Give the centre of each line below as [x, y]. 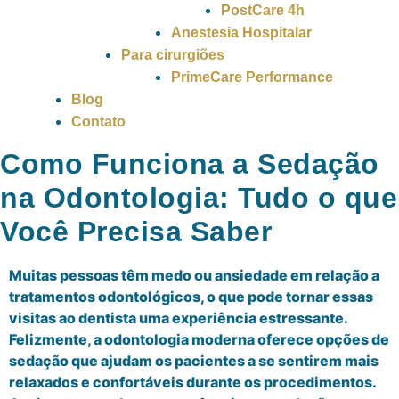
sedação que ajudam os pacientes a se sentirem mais [194, 361]
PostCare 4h [263, 10]
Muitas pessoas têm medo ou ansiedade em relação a [194, 275]
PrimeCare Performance [252, 77]
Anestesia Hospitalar [241, 33]
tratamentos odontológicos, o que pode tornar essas [191, 297]
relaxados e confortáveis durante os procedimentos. [192, 382]
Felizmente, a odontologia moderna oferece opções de [199, 339]
